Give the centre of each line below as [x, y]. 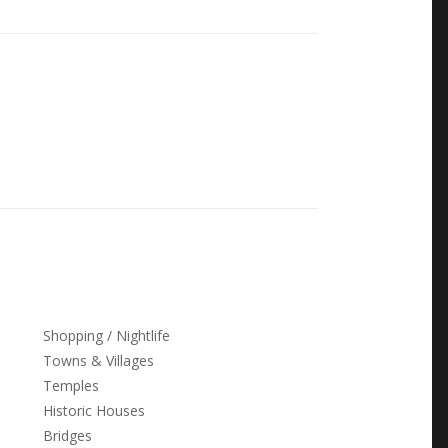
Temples [71, 385]
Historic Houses [94, 410]
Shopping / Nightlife [106, 335]
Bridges [67, 435]
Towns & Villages [98, 360]
